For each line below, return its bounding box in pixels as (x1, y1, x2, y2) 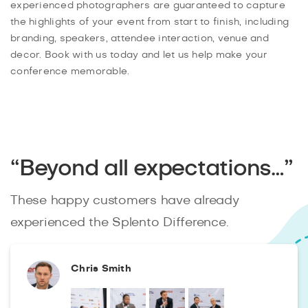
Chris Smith (71, 263, 131, 274)
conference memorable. (10, 66, 130, 76)
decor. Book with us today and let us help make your (10, 49, 267, 60)
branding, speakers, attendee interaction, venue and (10, 33, 269, 43)
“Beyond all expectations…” (10, 157, 293, 179)
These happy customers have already (10, 194, 239, 207)
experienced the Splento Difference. (10, 216, 229, 229)
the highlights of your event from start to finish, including (10, 16, 289, 27)
